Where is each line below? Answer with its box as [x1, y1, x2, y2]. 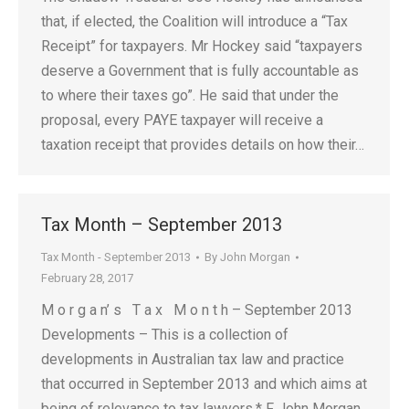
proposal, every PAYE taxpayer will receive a [41, 111, 323, 129]
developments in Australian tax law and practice [41, 351, 344, 368]
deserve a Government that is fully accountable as [41, 62, 359, 79]
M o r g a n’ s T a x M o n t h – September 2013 [41, 301, 352, 319]
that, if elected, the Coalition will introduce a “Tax [41, 13, 348, 30]
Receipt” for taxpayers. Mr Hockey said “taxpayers [41, 37, 362, 55]
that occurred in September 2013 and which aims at [41, 375, 367, 393]
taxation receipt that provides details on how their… [41, 136, 364, 153]
